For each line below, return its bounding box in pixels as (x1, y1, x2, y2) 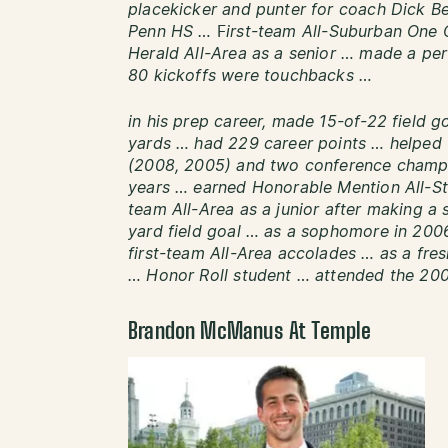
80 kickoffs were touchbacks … (128, 67, 373, 84)
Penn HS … (128, 23, 217, 40)
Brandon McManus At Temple (128, 320, 372, 343)
